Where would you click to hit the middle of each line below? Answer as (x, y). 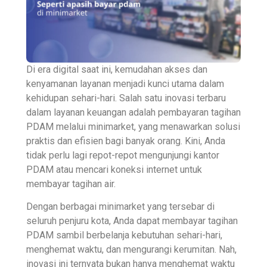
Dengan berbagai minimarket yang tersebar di (120, 207)
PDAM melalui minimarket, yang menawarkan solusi (133, 127)
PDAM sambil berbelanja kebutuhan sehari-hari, (124, 235)
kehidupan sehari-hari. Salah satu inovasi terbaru (126, 98)
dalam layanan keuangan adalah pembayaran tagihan (133, 112)
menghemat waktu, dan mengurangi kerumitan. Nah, (131, 250)
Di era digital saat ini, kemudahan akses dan (117, 69)
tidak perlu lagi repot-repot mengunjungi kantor (123, 155)
